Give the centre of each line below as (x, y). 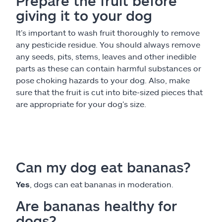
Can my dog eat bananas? (103, 167)
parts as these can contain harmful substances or (109, 68)
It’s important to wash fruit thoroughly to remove (108, 32)
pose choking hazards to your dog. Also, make (103, 80)
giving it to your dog (84, 15)
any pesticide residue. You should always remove (108, 44)
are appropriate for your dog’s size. (81, 104)
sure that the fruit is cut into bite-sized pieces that (109, 92)
